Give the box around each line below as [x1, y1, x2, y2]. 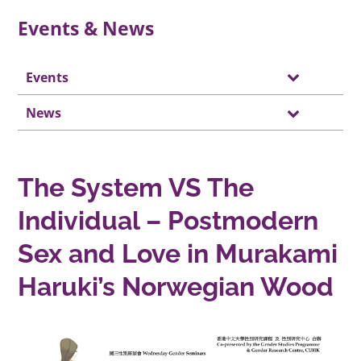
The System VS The [18, 172, 255, 203]
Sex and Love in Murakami [18, 239, 338, 269]
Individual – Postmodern [18, 205, 319, 236]
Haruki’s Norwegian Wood [18, 272, 334, 302]
